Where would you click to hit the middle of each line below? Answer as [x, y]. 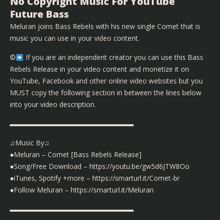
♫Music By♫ [30, 143]
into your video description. [53, 105]
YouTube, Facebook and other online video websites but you [106, 81]
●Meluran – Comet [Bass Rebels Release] [76, 155]
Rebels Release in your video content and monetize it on [99, 69]
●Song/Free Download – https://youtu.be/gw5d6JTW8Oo [100, 166]
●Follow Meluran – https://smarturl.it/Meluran [82, 190]
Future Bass [39, 14]
